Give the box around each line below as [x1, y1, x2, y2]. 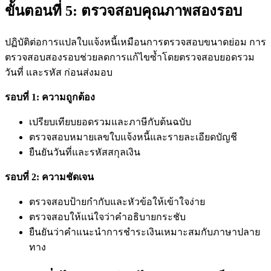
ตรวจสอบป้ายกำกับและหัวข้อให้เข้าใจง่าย [29, 197, 205, 207]
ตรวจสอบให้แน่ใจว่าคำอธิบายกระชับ [29, 212, 186, 223]
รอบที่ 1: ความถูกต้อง [5, 92, 95, 103]
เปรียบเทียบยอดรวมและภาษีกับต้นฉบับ [29, 117, 191, 128]
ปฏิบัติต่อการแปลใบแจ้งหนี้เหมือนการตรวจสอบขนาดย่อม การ [5, 37, 266, 48]
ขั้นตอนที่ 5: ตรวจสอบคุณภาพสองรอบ [5, 3, 242, 19]
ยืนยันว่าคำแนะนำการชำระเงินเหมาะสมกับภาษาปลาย [29, 227, 260, 238]
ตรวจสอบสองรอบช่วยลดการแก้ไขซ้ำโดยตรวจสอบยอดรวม [5, 52, 255, 63]
